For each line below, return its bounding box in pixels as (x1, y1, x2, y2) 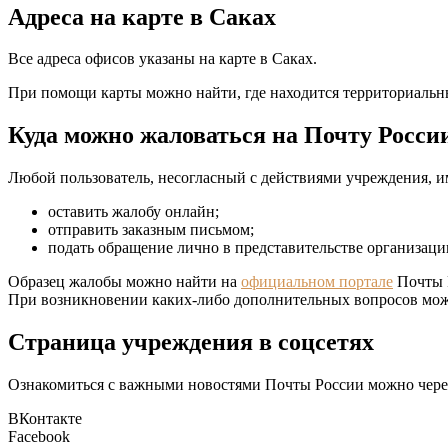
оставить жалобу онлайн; (48, 203, 219, 221)
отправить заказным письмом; (48, 221, 254, 239)
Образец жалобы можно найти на (8, 273, 241, 291)
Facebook (8, 428, 70, 446)
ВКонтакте (8, 410, 82, 428)
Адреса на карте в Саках (8, 3, 276, 30)
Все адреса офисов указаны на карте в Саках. (8, 50, 317, 68)
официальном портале (241, 273, 393, 291)
